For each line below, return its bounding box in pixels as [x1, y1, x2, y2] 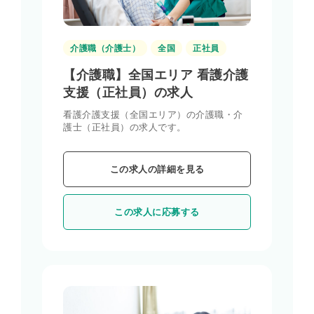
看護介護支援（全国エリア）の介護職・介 [63, 109, 243, 121]
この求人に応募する [114, 207, 200, 218]
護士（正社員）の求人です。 [63, 122, 186, 133]
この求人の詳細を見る [109, 164, 205, 175]
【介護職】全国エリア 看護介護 [63, 68, 249, 83]
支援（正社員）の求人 [63, 86, 193, 100]
